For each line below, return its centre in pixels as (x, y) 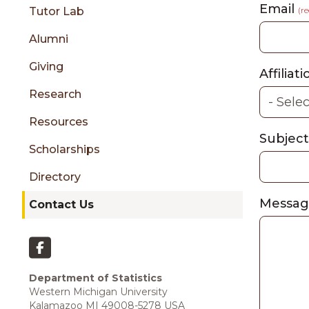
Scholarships (64, 149)
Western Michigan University (98, 292)
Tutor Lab (57, 11)
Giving (46, 67)
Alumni (49, 39)
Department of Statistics (96, 278)
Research (55, 94)
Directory (55, 177)
